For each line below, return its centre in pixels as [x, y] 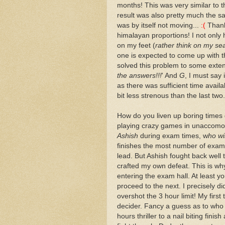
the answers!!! [139, 75]
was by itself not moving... [159, 25]
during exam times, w [173, 136]
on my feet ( [136, 45]
